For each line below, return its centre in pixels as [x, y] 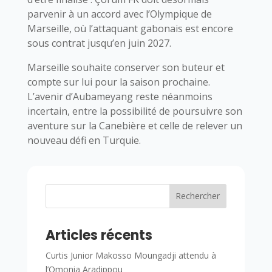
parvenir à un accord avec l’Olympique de [119, 14]
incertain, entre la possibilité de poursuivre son [134, 111]
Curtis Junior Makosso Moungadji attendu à [131, 255]
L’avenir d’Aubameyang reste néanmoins [120, 96]
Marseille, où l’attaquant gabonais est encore [130, 28]
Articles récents [99, 235]
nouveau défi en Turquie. [84, 140]
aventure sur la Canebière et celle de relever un [134, 125]
